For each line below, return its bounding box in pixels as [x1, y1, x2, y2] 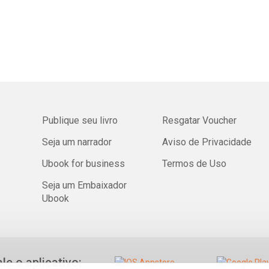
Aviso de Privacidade [162, 136, 252, 148]
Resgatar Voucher [162, 115, 237, 126]
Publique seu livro [42, 115, 118, 126]
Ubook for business [42, 158, 125, 169]
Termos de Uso [162, 158, 227, 169]
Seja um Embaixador [42, 180, 127, 191]
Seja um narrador [42, 136, 112, 148]
